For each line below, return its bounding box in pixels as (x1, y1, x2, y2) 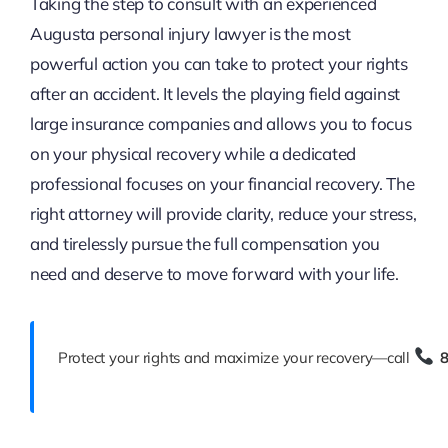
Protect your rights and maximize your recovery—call (57, 348, 414, 368)
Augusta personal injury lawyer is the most (29, 23, 351, 45)
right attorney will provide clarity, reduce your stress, (29, 203, 417, 225)
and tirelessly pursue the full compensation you (29, 233, 380, 255)
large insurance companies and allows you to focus (29, 113, 412, 135)
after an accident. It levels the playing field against (29, 83, 401, 105)
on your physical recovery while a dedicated (29, 143, 357, 165)
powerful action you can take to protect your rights (29, 53, 408, 75)
